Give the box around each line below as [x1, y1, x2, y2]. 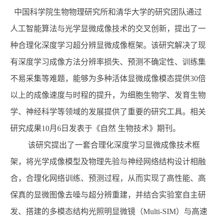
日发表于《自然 [61, 124, 116, 132]
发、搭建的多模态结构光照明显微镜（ [10, 207, 143, 216]
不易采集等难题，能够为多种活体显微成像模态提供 [10, 74, 190, 83]
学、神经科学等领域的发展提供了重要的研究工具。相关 [10, 107, 206, 116]
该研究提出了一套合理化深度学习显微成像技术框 [27, 140, 200, 149]
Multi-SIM [143, 207, 176, 216]
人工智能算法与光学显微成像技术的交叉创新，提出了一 [10, 24, 206, 33]
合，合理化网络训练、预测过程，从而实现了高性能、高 [10, 174, 206, 182]
